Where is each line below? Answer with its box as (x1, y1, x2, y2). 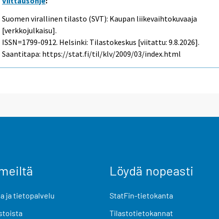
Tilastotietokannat (109, 208, 173, 218)
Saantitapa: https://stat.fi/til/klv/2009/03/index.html (2, 49, 181, 59)
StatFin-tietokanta (109, 191, 173, 200)
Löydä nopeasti (109, 163, 194, 178)
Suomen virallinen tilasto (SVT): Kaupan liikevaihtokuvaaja (2, 14, 197, 24)
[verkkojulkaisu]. (2, 25, 57, 36)
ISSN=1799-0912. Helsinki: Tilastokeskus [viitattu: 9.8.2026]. (2, 37, 200, 47)
